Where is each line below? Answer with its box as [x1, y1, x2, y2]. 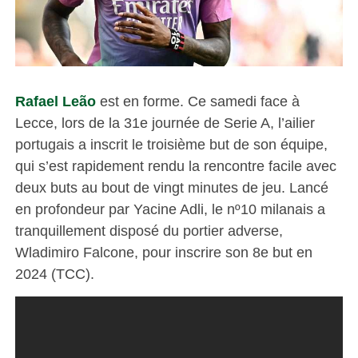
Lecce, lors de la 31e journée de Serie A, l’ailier [14, 113, 315, 131]
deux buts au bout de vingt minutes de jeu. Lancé [14, 178, 328, 196]
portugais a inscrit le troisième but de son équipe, [14, 135, 328, 153]
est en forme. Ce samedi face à [95, 92, 300, 109]
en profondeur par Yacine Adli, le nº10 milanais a [14, 200, 325, 217]
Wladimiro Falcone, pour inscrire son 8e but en [14, 243, 312, 261]
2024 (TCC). [14, 265, 94, 282]
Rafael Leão [14, 92, 96, 109]
